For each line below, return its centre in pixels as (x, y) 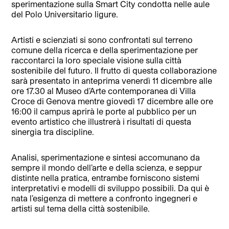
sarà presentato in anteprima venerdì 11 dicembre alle (112, 80)
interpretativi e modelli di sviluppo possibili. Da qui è (110, 188)
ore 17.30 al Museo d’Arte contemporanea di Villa (104, 90)
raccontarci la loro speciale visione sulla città (97, 60)
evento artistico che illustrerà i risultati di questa (101, 121)
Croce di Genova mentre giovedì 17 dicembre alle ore (112, 101)
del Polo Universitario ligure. (65, 14)
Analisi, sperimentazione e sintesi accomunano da (106, 157)
